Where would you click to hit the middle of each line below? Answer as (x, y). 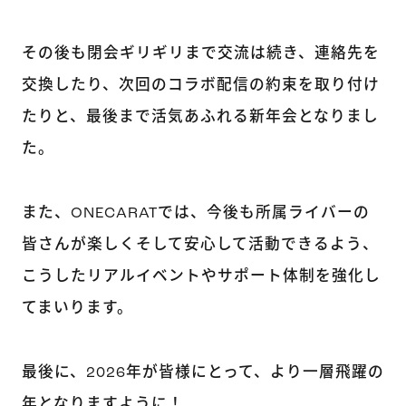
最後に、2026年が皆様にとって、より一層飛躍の (203, 372)
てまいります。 (77, 308)
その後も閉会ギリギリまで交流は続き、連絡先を (200, 53)
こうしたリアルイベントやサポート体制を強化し (201, 276)
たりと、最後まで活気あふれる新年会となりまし (200, 117)
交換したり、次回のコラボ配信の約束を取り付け (200, 85)
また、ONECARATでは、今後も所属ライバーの (195, 213)
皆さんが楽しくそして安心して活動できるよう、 (200, 245)
